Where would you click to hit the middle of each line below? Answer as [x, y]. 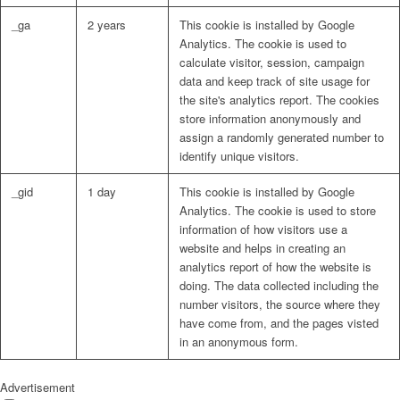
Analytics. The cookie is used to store [278, 211]
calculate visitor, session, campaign [272, 62]
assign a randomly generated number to [282, 137]
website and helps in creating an [262, 248]
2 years [107, 25]
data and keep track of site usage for [275, 81]
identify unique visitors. [239, 156]
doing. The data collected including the [279, 286]
